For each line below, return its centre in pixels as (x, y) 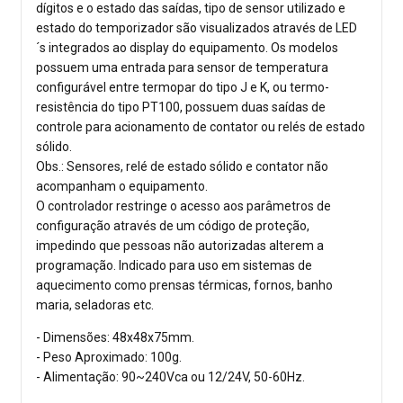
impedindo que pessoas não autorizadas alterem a (180, 246)
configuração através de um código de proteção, (173, 226)
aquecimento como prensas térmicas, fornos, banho (184, 286)
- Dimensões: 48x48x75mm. (115, 338)
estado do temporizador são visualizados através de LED (197, 28)
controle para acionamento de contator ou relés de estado (201, 127)
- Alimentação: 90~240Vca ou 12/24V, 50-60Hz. (170, 377)
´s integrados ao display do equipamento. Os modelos (187, 48)
